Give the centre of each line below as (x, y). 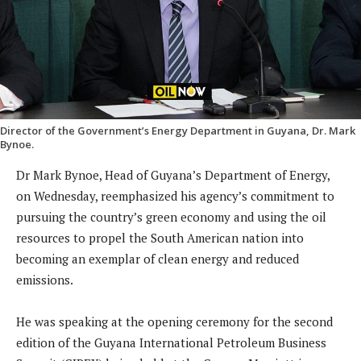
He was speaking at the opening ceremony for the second (174, 322)
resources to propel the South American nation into (160, 238)
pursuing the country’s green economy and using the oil (171, 217)
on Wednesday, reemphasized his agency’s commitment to (175, 196)
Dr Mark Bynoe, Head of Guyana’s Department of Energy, (173, 175)
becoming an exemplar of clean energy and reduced (158, 259)
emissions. (45, 280)
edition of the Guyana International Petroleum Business (171, 343)
